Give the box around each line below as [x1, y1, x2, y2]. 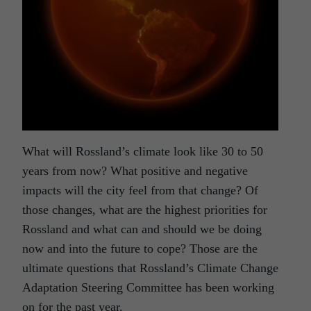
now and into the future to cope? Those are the [22, 242, 258, 256]
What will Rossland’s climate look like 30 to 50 [22, 144, 263, 159]
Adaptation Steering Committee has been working [22, 280, 274, 295]
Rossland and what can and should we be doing [22, 222, 262, 237]
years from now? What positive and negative [22, 164, 248, 178]
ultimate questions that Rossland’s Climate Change [22, 261, 278, 276]
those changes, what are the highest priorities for [22, 203, 267, 217]
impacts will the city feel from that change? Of [22, 183, 258, 198]
